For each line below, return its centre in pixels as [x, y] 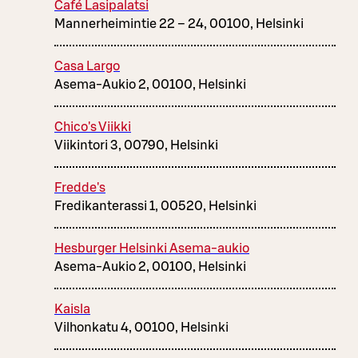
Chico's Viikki [93, 127]
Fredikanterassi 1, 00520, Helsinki [155, 206]
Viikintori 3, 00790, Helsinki [136, 145]
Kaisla [72, 309]
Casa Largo [87, 66]
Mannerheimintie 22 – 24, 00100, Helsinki [179, 24]
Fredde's [80, 187]
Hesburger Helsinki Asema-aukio [152, 248]
